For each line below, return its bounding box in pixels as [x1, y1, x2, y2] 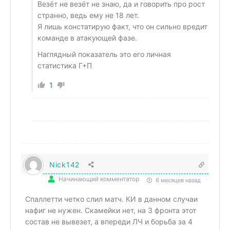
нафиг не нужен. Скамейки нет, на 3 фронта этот [25, 205, 196, 215]
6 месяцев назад [154, 176, 201, 184]
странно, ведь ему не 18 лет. [37, 10, 139, 20]
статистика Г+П [37, 61, 92, 70]
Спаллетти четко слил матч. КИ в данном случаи [25, 194, 198, 203]
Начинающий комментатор [59, 175, 139, 183]
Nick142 [49, 160, 80, 169]
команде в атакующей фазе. [37, 33, 137, 42]
